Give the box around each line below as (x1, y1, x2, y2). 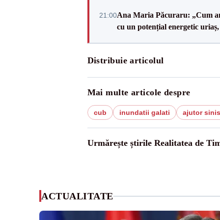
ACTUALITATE (41, 191, 113, 201)
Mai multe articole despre (87, 87, 191, 97)
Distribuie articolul (87, 55, 164, 65)
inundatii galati (119, 109, 170, 116)
